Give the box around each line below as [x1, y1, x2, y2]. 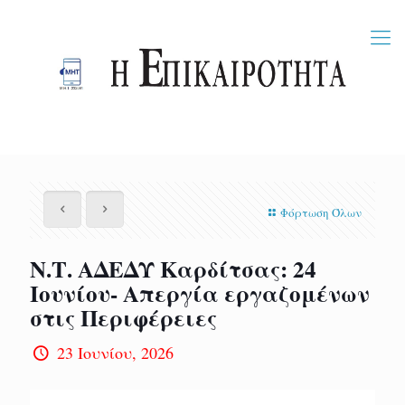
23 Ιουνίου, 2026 [57, 342, 174, 363]
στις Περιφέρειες [30, 301, 217, 334]
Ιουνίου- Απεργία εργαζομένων [30, 277, 370, 310]
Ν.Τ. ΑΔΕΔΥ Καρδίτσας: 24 [30, 252, 316, 286]
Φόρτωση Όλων [280, 204, 362, 221]
